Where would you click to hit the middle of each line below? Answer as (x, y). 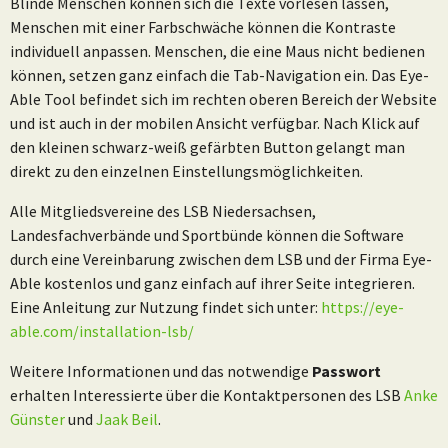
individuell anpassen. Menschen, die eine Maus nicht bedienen (217, 50)
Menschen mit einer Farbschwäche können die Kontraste (203, 26)
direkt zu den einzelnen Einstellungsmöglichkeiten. (186, 170)
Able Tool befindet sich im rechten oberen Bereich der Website (223, 98)
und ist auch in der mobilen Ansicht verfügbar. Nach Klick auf (215, 122)
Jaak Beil (127, 418)
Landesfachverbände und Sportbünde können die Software (207, 234)
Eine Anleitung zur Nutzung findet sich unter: (165, 306)
